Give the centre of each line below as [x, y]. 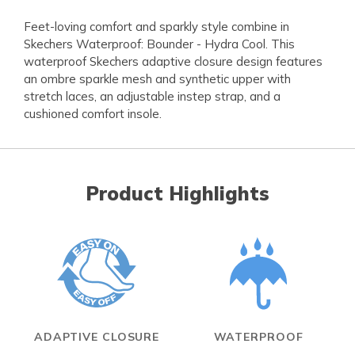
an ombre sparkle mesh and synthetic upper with [157, 79]
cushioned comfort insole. [93, 114]
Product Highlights [177, 194]
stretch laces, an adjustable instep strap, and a [152, 97]
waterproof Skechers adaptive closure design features [173, 62]
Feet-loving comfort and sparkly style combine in [157, 27]
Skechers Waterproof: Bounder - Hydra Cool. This [159, 44]
